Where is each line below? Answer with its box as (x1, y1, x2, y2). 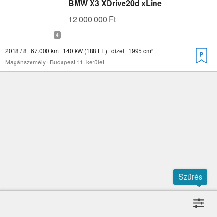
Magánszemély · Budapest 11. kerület (5, 58, 104, 66)
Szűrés (178, 171, 202, 182)
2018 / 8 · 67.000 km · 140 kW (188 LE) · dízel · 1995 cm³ (5, 46, 153, 55)
